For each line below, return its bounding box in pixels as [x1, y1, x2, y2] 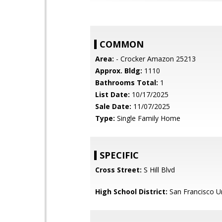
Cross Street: [95, 165, 142, 174]
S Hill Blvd [142, 165, 175, 174]
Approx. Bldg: [95, 66, 142, 75]
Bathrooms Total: [95, 78, 158, 87]
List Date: [95, 90, 130, 99]
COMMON [100, 38, 144, 50]
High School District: [95, 187, 167, 196]
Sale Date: [95, 102, 131, 111]
